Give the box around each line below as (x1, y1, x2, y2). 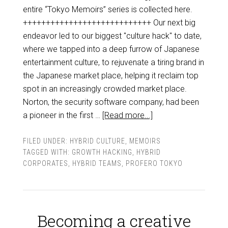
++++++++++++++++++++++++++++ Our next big (22, 18, 195, 27)
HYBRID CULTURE (69, 137, 125, 145)
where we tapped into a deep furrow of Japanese (22, 44, 199, 54)
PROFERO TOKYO (125, 159, 183, 167)
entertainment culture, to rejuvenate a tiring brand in (22, 58, 204, 67)
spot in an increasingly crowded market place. (22, 84, 187, 94)
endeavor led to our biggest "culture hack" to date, (22, 31, 202, 41)
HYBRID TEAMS (72, 159, 122, 167)
